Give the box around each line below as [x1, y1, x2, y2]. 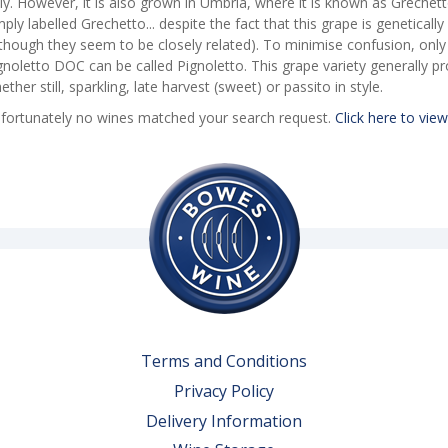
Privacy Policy [173, 379, 274, 402]
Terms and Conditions [140, 350, 307, 373]
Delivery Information [145, 409, 302, 432]
